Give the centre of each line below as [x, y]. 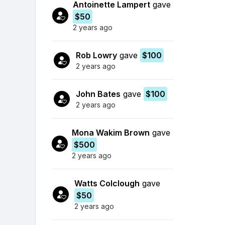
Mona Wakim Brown [111, 132]
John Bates [98, 94]
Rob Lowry [96, 55]
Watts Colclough [107, 183]
